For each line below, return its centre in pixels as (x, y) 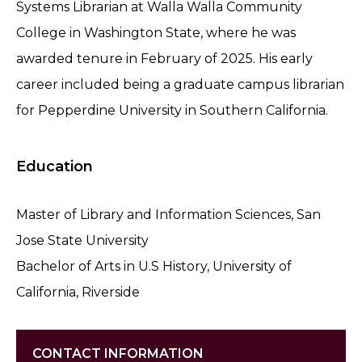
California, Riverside (78, 292)
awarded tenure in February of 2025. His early (164, 58)
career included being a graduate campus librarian (180, 84)
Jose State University (82, 240)
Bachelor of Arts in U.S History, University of (154, 266)
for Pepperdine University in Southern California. (172, 110)
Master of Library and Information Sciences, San (168, 214)
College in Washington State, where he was (156, 32)
